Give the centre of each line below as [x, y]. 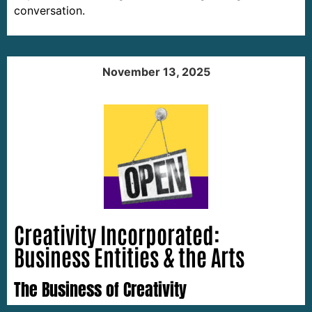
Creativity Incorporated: [117, 233]
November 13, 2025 [156, 72]
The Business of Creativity [100, 289]
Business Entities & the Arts [129, 256]
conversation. [49, 10]
